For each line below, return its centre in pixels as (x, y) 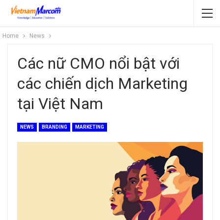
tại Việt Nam (60, 104)
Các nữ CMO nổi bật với (98, 63)
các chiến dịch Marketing (102, 83)
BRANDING (55, 127)
